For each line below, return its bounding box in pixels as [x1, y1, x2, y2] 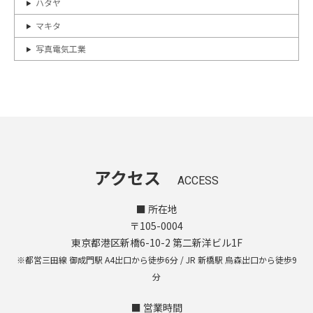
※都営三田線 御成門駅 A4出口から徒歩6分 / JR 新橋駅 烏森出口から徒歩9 [16, 254, 297, 265]
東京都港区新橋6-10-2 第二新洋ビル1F [71, 235, 242, 249]
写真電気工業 [36, 43, 86, 54]
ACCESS [177, 174, 219, 187]
